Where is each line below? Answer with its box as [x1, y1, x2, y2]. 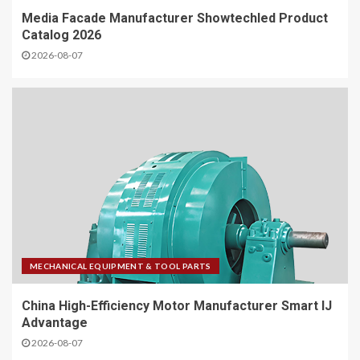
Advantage [22, 315, 88, 331]
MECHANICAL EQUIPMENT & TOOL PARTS [30, 261, 211, 272]
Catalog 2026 [22, 27, 101, 43]
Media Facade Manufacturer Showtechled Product [22, 10, 328, 27]
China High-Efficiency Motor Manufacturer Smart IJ [22, 298, 332, 314]
